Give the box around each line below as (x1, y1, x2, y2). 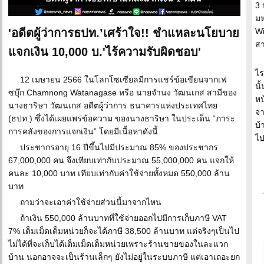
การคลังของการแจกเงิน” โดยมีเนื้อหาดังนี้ (8, 127, 158, 136)
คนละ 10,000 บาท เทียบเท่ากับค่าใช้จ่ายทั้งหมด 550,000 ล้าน (8, 169, 230, 178)
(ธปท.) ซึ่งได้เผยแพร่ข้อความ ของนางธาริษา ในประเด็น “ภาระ (8, 114, 235, 123)
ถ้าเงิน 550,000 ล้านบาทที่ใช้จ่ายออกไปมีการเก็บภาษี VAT (20, 213, 227, 223)
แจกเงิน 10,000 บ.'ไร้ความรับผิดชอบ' (8, 45, 201, 58)
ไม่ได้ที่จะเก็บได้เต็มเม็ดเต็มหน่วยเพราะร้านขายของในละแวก (8, 239, 228, 249)
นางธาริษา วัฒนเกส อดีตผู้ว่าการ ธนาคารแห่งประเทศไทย (8, 101, 217, 110)
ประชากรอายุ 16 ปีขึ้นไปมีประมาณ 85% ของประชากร (20, 143, 218, 152)
